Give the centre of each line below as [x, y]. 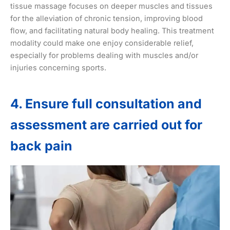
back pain [41, 146]
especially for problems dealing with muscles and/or [104, 56]
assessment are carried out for [106, 124]
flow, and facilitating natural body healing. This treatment [112, 31]
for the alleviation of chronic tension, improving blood [107, 19]
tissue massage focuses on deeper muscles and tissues [111, 6]
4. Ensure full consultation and [106, 103]
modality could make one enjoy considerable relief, [102, 43]
